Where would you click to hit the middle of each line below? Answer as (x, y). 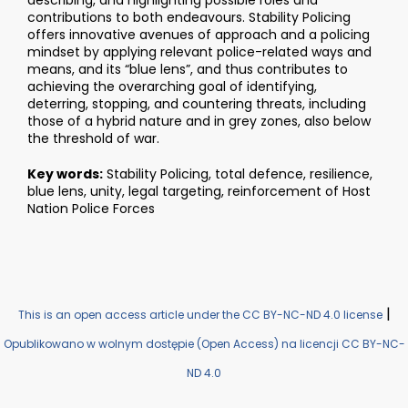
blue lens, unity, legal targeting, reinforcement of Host (199, 192)
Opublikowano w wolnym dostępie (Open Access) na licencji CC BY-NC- (204, 344)
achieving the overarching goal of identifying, (172, 87)
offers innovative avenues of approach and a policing (199, 35)
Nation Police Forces (91, 209)
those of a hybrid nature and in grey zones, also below (199, 122)
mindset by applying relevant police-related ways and (199, 52)
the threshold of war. (93, 139)
